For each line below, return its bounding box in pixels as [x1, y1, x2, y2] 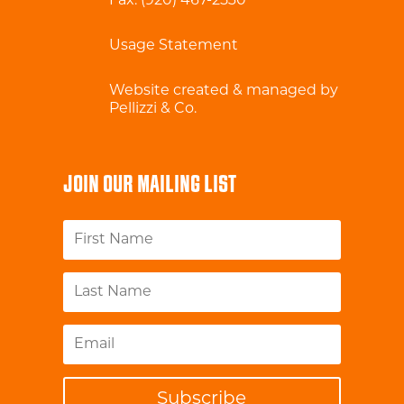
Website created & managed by [108, 84, 338, 99]
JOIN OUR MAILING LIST [62, 170, 236, 200]
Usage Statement [108, 39, 238, 54]
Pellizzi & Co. [108, 102, 197, 117]
